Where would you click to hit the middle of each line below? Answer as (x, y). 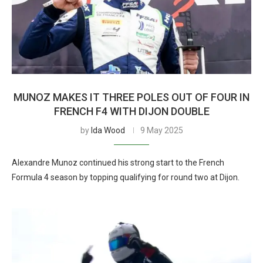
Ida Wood (108, 130)
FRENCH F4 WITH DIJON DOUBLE (131, 111)
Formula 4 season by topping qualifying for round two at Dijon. (126, 177)
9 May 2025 (161, 130)
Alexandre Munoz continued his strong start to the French (118, 163)
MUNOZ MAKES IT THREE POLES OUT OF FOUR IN (131, 97)
